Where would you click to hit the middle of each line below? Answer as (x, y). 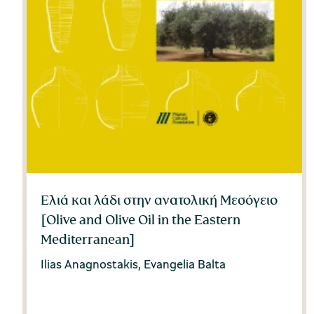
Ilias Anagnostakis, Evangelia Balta (133, 264)
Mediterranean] (88, 239)
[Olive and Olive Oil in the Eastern (141, 220)
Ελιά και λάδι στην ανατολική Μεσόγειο (159, 200)
